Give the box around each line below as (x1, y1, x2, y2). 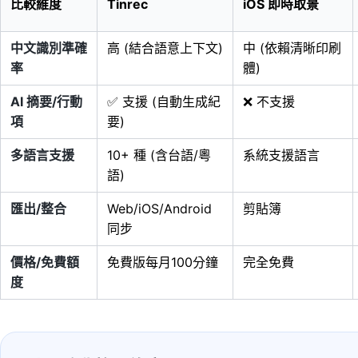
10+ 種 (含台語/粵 (107, 147, 211, 163)
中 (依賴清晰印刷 (243, 40, 341, 56)
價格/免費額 (10, 254, 79, 270)
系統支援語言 (243, 147, 320, 163)
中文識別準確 (10, 40, 87, 56)
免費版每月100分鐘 (107, 254, 218, 270)
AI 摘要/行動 (10, 93, 82, 109)
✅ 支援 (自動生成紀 (107, 93, 221, 109)
